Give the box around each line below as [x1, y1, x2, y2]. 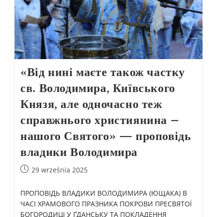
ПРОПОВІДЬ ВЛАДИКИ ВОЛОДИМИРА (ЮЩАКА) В [20, 188, 187, 198]
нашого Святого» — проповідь [20, 129, 191, 143]
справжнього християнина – [20, 113, 180, 127]
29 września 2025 [31, 165, 88, 175]
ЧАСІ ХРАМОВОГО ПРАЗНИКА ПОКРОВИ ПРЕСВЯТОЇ [20, 199, 192, 209]
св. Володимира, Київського [20, 81, 175, 95]
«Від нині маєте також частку [20, 65, 185, 79]
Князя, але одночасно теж [20, 97, 162, 111]
